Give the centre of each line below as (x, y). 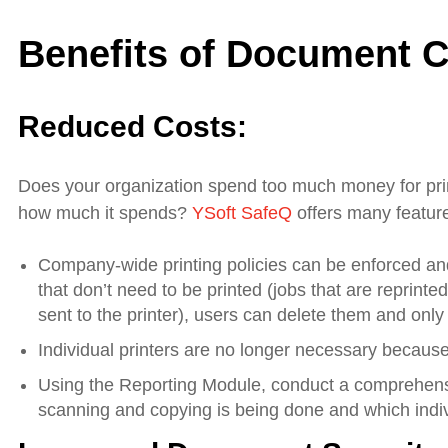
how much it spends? (105, 213)
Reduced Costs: (132, 127)
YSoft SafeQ (242, 213)
